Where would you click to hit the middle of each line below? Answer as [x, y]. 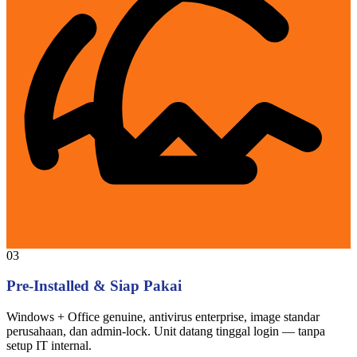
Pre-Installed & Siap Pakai [94, 286]
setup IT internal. [49, 346]
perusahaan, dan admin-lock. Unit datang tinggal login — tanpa [166, 331]
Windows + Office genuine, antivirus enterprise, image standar [163, 317]
